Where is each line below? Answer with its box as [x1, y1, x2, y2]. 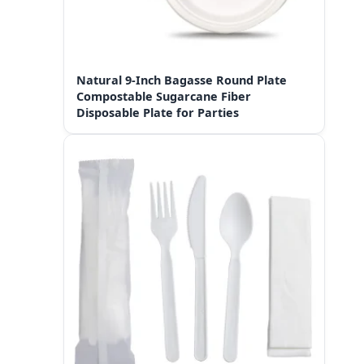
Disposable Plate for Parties [76, 104, 239, 120]
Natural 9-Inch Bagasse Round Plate [76, 71, 287, 88]
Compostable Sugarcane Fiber [76, 88, 251, 104]
